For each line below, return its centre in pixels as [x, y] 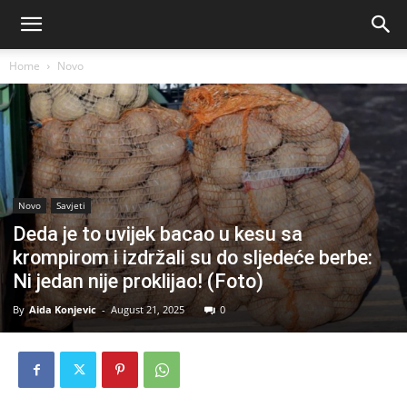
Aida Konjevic [63, 310]
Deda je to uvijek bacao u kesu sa [158, 234]
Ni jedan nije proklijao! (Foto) [138, 282]
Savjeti [71, 206]
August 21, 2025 [148, 310]
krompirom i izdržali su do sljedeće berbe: [193, 258]
